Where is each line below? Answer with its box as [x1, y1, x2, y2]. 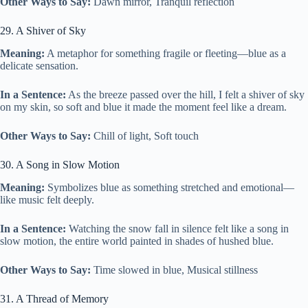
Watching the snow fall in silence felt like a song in [66, 222, 289, 234]
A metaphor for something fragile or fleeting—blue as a [45, 47, 286, 60]
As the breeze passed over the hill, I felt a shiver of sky [66, 89, 305, 101]
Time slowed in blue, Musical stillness [91, 263, 258, 276]
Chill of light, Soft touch [91, 130, 199, 142]
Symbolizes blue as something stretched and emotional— [45, 181, 294, 193]
